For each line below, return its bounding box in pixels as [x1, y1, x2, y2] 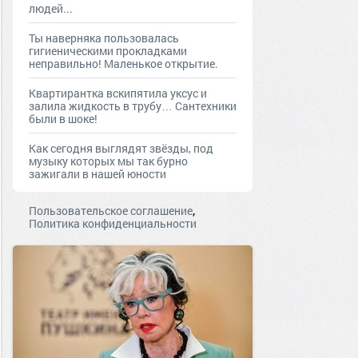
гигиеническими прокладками [29, 43, 187, 58]
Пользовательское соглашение [29, 203, 193, 218]
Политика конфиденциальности [29, 216, 197, 231]
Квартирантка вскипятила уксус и [29, 86, 207, 101]
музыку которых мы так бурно [29, 153, 188, 169]
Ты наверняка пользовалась [29, 30, 179, 46]
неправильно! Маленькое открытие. [29, 56, 218, 71]
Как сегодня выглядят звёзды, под [29, 141, 213, 156]
